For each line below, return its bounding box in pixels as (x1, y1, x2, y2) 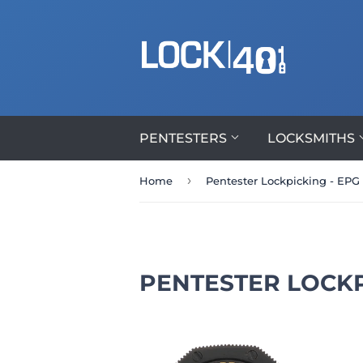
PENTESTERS (139, 130, 230, 146)
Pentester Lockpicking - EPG (206, 174, 360, 188)
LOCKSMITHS (267, 130, 358, 146)
